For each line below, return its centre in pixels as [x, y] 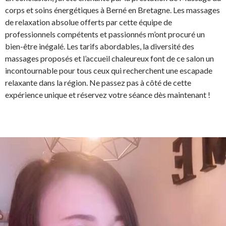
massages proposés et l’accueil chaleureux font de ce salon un [109, 58]
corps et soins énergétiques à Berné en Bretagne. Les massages [112, 10]
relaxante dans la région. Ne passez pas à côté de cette [98, 82]
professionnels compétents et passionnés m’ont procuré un [105, 34]
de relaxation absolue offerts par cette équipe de [89, 22]
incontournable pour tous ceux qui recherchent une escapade [109, 70]
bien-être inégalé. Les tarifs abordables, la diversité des [100, 46]
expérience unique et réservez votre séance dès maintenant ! [108, 94]
